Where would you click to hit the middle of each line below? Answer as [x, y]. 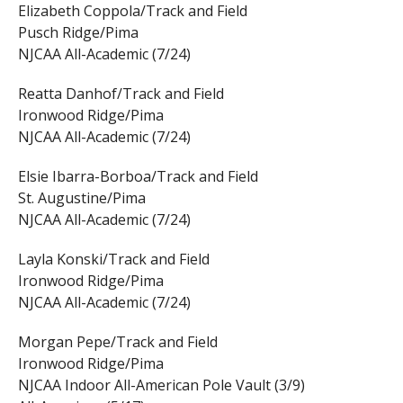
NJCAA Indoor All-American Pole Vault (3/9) [161, 385]
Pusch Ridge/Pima [78, 33]
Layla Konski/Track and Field [113, 260]
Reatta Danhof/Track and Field [121, 94]
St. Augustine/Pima [81, 198]
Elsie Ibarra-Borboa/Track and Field [138, 177]
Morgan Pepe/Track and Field [117, 342]
